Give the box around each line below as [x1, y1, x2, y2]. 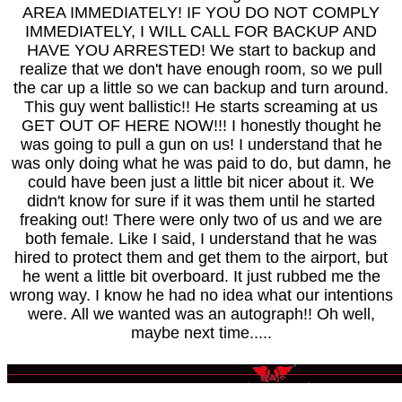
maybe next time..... [130, 324, 272, 342]
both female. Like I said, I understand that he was [25, 230, 377, 248]
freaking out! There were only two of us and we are [20, 211, 382, 229]
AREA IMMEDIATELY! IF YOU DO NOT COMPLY [22, 4, 380, 22]
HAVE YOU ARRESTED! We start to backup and [26, 41, 376, 59]
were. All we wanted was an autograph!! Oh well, [27, 305, 375, 323]
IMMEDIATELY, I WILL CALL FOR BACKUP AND [25, 22, 377, 40]
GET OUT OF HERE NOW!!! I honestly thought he [21, 117, 381, 135]
